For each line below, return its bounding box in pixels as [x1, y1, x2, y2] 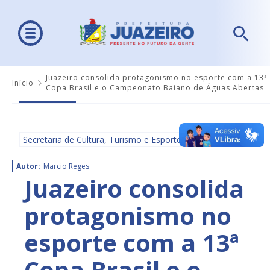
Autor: [16, 161, 40, 172]
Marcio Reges [43, 161, 89, 172]
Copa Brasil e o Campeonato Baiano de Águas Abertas [46, 83, 264, 93]
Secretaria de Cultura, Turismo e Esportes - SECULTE [23, 134, 230, 146]
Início [12, 77, 34, 88]
